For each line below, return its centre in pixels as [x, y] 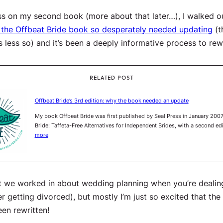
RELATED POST [111, 78]
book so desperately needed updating [139, 29]
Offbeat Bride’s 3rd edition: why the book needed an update [111, 101]
